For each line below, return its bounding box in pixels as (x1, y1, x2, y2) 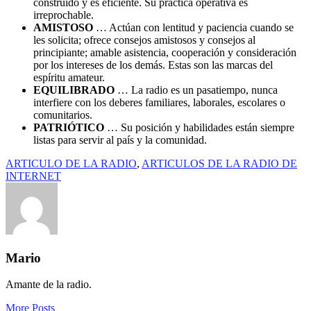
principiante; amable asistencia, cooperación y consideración (33, 46, 296, 58)
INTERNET (6, 169, 61, 182)
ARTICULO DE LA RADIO (6, 157, 137, 169)
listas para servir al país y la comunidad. (33, 133, 207, 146)
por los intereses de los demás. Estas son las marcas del (33, 58, 273, 71)
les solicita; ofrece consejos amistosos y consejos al (33, 33, 255, 46)
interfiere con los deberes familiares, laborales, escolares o (33, 96, 285, 108)
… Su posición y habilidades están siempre (104, 121, 294, 133)
